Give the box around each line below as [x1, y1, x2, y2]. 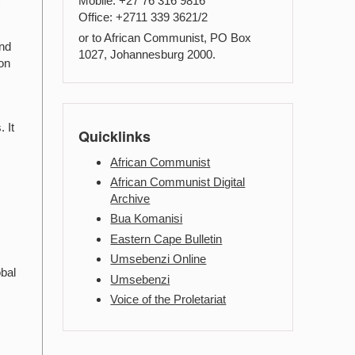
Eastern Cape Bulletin [110, 231, 223, 246]
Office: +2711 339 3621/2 [78, 10, 208, 24]
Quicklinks [78, 125, 151, 147]
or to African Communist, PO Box [78, 31, 252, 45]
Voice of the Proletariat [110, 292, 227, 306]
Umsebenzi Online [110, 252, 207, 266]
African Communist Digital [110, 174, 246, 189]
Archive [110, 191, 151, 205]
